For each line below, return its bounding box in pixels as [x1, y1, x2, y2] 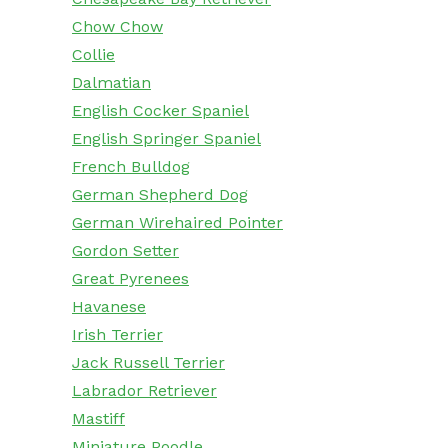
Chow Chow [72, 17, 163, 37]
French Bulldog [72, 157, 190, 177]
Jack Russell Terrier [72, 353, 225, 373]
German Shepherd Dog [72, 185, 248, 205]
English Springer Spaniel [72, 129, 261, 149]
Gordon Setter [72, 241, 179, 261]
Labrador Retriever [72, 381, 217, 401]
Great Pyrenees [72, 269, 189, 289]
